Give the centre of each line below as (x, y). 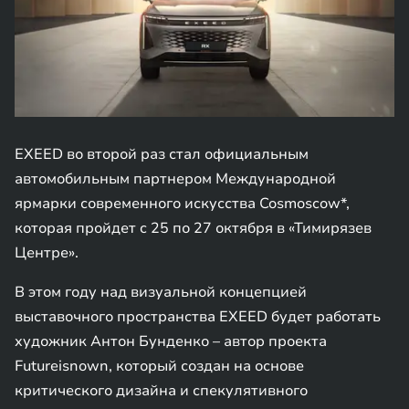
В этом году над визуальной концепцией (161, 292)
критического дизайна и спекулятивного (161, 391)
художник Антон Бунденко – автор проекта (171, 341)
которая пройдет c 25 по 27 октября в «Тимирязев (193, 228)
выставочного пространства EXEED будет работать (198, 317)
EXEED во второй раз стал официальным (162, 154)
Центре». (47, 253)
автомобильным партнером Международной (175, 179)
